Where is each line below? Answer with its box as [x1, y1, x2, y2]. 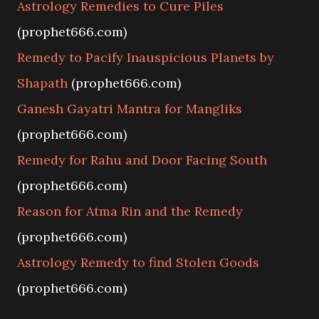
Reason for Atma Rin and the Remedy [17, 203, 243, 219]
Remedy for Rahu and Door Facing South [17, 152, 267, 168]
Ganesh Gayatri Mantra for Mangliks [17, 100, 242, 117]
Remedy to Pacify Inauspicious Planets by [17, 49, 274, 66]
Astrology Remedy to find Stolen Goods [17, 254, 259, 271]
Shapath [17, 75, 68, 91]
